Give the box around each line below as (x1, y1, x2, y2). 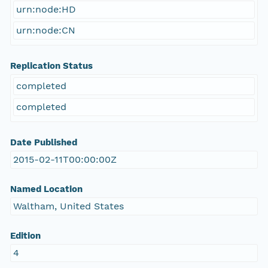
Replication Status (10, 60, 93, 72)
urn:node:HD (16, 4, 76, 16)
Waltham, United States (13, 200, 124, 212)
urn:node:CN (16, 25, 75, 36)
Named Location (10, 184, 83, 195)
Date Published (10, 137, 77, 148)
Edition (10, 230, 41, 242)
